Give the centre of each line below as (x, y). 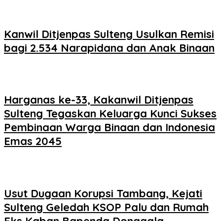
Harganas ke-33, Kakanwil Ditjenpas (99, 100)
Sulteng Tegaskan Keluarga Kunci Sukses (110, 114)
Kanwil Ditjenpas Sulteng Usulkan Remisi (109, 34)
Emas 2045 (33, 141)
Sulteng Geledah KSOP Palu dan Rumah (106, 207)
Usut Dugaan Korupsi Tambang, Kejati (103, 193)
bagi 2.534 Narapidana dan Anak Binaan (109, 48)
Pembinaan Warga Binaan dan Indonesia (110, 128)
